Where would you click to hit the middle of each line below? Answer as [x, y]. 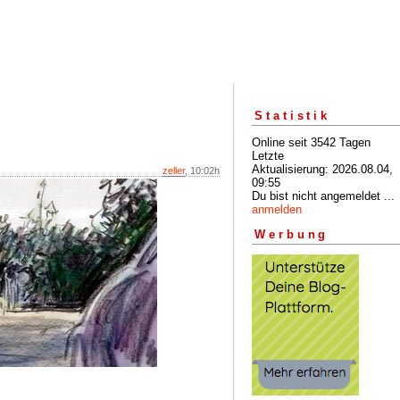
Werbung [292, 235]
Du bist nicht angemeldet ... [323, 196]
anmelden [277, 209]
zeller [174, 171]
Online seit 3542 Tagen [311, 142]
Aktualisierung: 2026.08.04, [322, 169]
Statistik [293, 115]
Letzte [268, 155]
